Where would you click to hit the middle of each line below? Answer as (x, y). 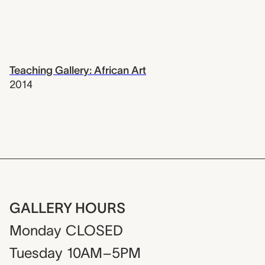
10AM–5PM (104, 253)
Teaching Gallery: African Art (78, 70)
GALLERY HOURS (67, 208)
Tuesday (36, 253)
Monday (35, 231)
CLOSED (94, 231)
